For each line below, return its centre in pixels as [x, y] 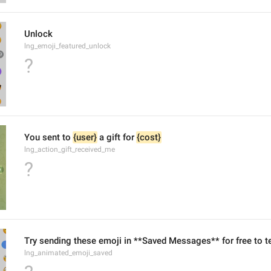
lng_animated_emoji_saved [68, 253]
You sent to [49, 137]
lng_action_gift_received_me [70, 149]
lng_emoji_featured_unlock [67, 46]
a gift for [117, 137]
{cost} [149, 137]
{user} [85, 137]
